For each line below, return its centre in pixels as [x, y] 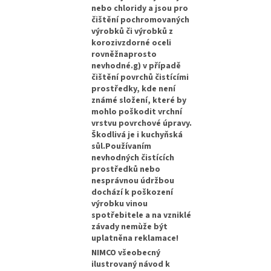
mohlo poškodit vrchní [137, 112]
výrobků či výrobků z [132, 31]
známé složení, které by [139, 100]
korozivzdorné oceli [132, 43]
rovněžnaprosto [124, 54]
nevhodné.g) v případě [136, 66]
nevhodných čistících [133, 158]
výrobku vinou [120, 204]
